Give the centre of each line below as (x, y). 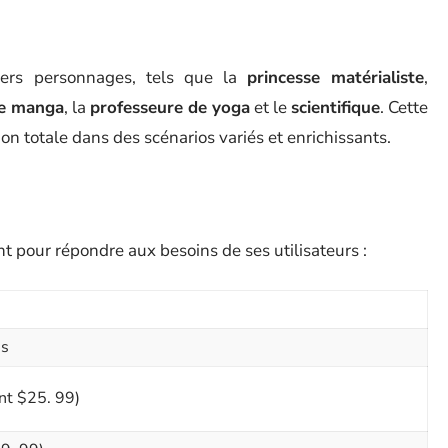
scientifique (335, 107)
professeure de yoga (170, 107)
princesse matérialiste (335, 77)
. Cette (404, 107)
